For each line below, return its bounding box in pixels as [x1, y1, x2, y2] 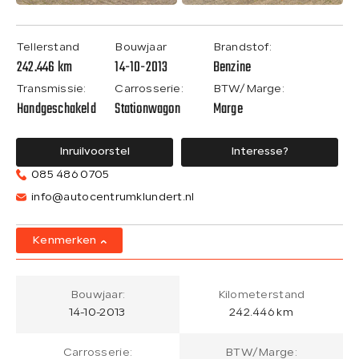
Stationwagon [115, 97, 180, 121]
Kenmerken [32, 234, 97, 247]
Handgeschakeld [17, 97, 96, 121]
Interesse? [230, 145, 288, 158]
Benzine [212, 55, 252, 79]
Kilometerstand [217, 288, 305, 301]
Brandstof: [212, 41, 272, 54]
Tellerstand [17, 41, 80, 54]
